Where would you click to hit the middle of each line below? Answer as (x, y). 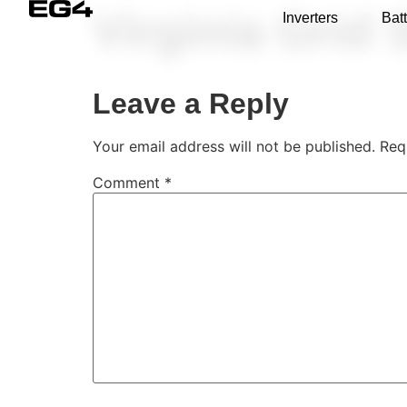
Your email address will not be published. (234, 147)
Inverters (310, 18)
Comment (129, 183)
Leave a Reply (191, 104)
